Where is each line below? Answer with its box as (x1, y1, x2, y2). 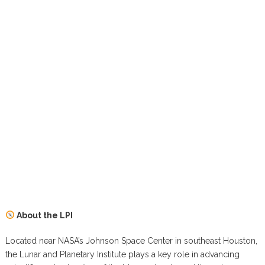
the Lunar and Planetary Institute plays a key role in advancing (5, 250, 240, 259)
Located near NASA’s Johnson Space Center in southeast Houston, (5, 236, 257, 245)
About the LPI (14, 211, 73, 220)
